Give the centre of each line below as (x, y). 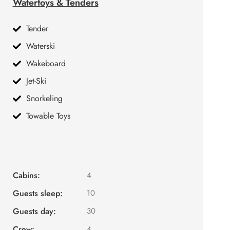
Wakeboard (46, 63)
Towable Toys (48, 116)
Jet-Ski (36, 81)
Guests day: (34, 211)
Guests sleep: (37, 193)
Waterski (40, 46)
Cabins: (26, 175)
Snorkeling (44, 98)
